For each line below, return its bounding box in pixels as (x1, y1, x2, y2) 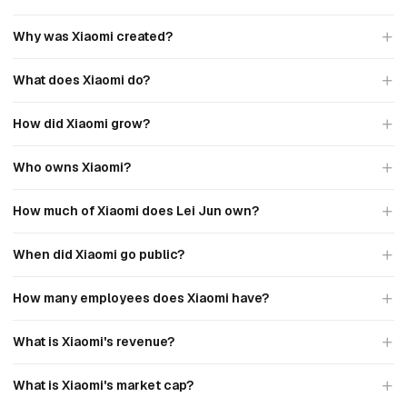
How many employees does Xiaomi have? (13, 290, 269, 306)
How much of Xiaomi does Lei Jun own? (13, 203, 259, 219)
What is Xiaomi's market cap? (13, 377, 194, 393)
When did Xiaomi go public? (13, 246, 184, 263)
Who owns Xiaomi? (13, 159, 131, 175)
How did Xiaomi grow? (13, 115, 150, 132)
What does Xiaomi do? (13, 72, 150, 88)
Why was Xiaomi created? (13, 28, 173, 45)
